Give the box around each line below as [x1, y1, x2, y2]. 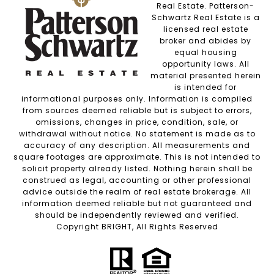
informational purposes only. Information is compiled [21, 93, 253, 104]
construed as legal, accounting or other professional [23, 174, 251, 185]
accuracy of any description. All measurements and [24, 139, 250, 150]
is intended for [174, 81, 237, 92]
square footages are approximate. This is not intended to [13, 151, 261, 162]
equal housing [174, 46, 237, 57]
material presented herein [150, 70, 261, 81]
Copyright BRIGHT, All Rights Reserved [56, 221, 218, 232]
